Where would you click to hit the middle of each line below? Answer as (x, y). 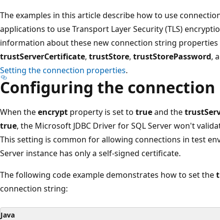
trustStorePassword (172, 56)
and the (168, 112)
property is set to (102, 112)
